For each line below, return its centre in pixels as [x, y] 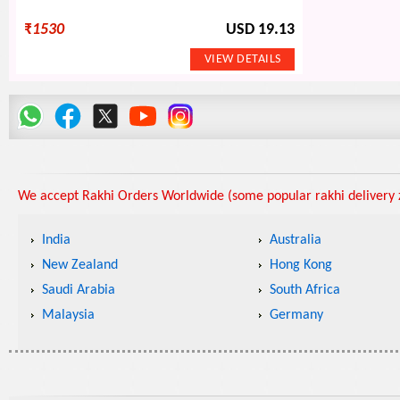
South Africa [304, 291]
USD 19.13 [260, 30]
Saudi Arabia [79, 291]
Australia [295, 241]
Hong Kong [300, 266]
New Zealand [80, 266]
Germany [296, 316]
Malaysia [68, 316]
